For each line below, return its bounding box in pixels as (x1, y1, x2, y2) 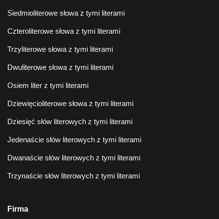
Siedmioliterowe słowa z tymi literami (7, 9, 125, 18)
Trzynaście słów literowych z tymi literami (7, 172, 140, 180)
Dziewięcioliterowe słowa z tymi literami (7, 99, 133, 108)
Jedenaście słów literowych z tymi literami (7, 135, 141, 144)
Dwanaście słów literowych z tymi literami (7, 153, 140, 162)
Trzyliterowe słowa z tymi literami (7, 45, 113, 54)
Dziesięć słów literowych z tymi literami (7, 117, 132, 126)
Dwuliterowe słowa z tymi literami (7, 63, 113, 72)
